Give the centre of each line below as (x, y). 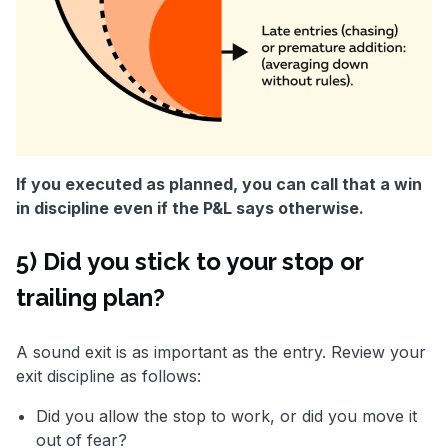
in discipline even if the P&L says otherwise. (190, 208)
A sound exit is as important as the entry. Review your (221, 352)
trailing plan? (90, 298)
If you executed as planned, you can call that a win (219, 184)
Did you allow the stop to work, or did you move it (226, 416)
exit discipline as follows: (108, 376)
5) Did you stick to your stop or (189, 262)
